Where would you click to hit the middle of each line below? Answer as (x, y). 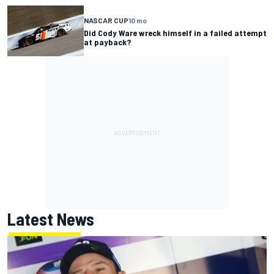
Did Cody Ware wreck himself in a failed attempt (175, 32)
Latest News (51, 219)
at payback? (107, 42)
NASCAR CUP (106, 20)
